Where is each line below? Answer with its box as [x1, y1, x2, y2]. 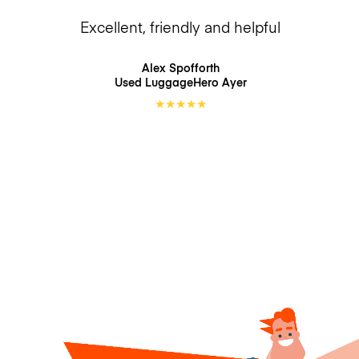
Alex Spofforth [141, 59, 220, 75]
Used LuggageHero [114, 74, 222, 90]
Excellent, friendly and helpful [80, 17, 280, 38]
